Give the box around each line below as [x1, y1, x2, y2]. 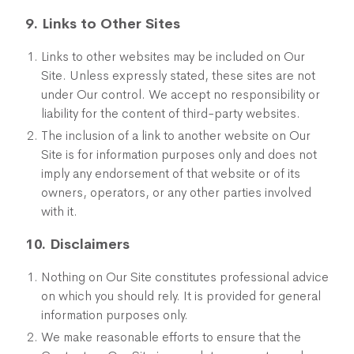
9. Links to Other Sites [25, 15, 180, 32]
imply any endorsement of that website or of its [41, 165, 300, 182]
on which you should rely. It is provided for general [41, 288, 321, 304]
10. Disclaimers [25, 235, 130, 253]
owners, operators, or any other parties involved [41, 184, 311, 201]
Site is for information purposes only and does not [41, 146, 317, 163]
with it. [41, 203, 77, 220]
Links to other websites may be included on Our [41, 48, 305, 65]
